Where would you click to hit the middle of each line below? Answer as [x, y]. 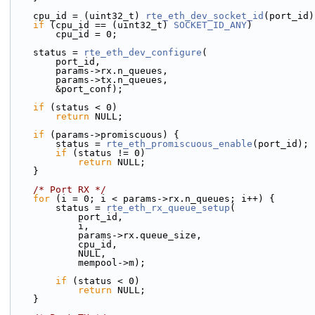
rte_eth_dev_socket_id [205, 16]
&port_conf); [89, 89]
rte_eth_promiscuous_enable [179, 144]
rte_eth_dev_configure [143, 52]
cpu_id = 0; [86, 34]
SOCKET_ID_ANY [210, 25]
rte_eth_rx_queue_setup [168, 208]
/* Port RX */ [70, 189]
